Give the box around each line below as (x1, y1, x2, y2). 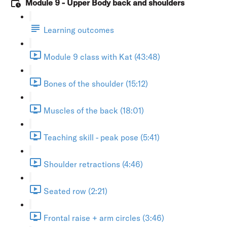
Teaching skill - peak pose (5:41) (44, 132, 160, 142)
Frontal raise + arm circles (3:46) (44, 212, 164, 223)
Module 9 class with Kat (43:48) (44, 51, 160, 62)
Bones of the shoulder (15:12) (44, 78, 148, 89)
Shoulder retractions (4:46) (44, 159, 143, 169)
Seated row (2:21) (44, 185, 107, 196)
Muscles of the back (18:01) (44, 105, 144, 116)
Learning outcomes (44, 24, 114, 35)
